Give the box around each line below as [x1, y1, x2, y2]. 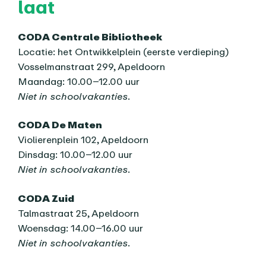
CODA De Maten [18, 119, 103, 131]
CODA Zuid [18, 192, 75, 205]
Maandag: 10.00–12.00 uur [18, 75, 140, 87]
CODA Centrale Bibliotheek [18, 30, 163, 43]
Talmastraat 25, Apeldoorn [18, 207, 140, 220]
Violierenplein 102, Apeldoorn [18, 134, 149, 146]
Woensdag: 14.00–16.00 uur [18, 222, 144, 235]
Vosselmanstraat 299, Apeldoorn [18, 60, 166, 72]
